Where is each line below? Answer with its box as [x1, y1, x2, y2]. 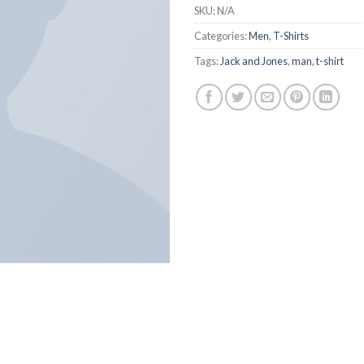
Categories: [194, 29, 249, 43]
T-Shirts [273, 29, 309, 43]
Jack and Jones [220, 54, 288, 68]
